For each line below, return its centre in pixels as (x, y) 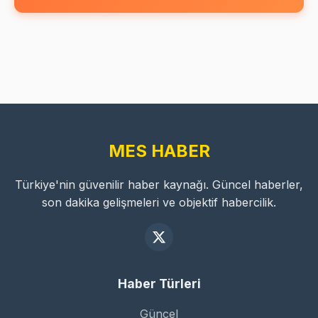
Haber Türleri (159, 284)
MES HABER (159, 151)
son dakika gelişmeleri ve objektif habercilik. (159, 203)
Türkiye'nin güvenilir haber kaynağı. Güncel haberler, (159, 185)
